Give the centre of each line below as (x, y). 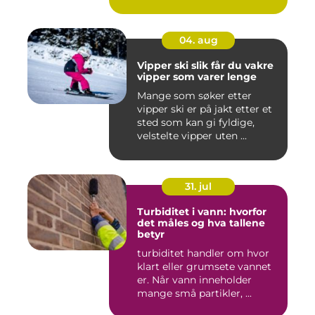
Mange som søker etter (194, 96)
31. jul (198, 187)
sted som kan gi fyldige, (196, 123)
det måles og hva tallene (201, 223)
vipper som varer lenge (197, 77)
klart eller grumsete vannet (204, 267)
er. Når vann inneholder (194, 280)
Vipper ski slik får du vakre (164, 66)
